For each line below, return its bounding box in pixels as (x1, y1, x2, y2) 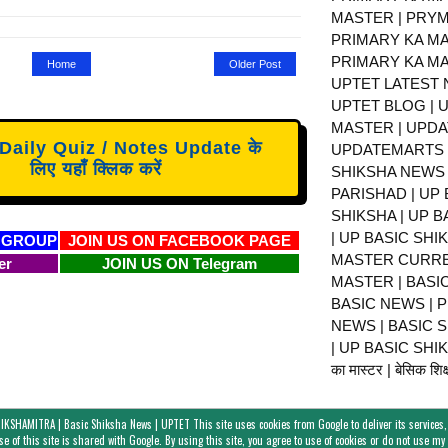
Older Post (228, 57, 281, 70)
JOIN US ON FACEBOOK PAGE (67, 231, 291, 249)
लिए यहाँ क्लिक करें (29, 158, 162, 179)
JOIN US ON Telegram (101, 254, 257, 272)
